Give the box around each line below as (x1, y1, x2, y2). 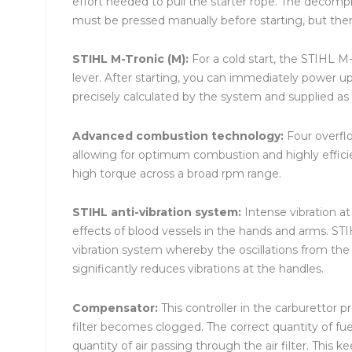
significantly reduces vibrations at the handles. (72, 262, 324, 277)
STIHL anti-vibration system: (72, 205, 244, 220)
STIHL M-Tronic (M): (72, 52, 192, 67)
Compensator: (72, 301, 161, 316)
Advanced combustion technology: (72, 128, 287, 143)
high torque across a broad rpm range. (72, 166, 281, 181)
